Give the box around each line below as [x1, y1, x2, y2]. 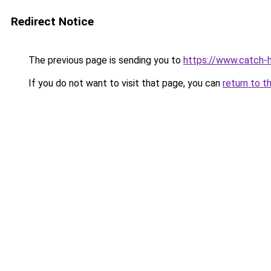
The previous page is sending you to [26, 54, 183, 66]
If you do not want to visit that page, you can [26, 77, 223, 89]
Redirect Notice [11, 15, 94, 28]
